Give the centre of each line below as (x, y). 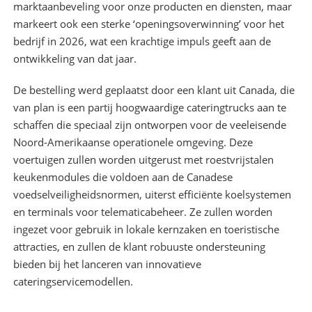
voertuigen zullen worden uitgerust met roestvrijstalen (143, 160)
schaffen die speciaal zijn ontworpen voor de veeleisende (149, 125)
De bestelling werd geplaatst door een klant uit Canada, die (154, 90)
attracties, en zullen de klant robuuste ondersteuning (139, 247)
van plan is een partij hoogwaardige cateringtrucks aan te (149, 108)
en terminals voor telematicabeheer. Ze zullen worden (142, 212)
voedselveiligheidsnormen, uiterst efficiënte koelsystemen (152, 195)
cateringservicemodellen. (73, 282)
